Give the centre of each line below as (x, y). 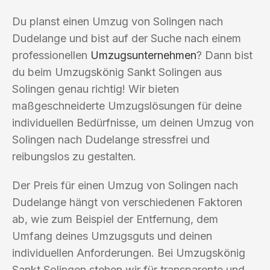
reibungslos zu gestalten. (74, 156)
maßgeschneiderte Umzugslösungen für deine (127, 105)
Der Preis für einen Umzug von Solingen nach (125, 185)
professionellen (51, 55)
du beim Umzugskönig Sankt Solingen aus (117, 72)
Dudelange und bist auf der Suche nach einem (127, 38)
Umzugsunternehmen (143, 55)
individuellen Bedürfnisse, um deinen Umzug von (133, 122)
